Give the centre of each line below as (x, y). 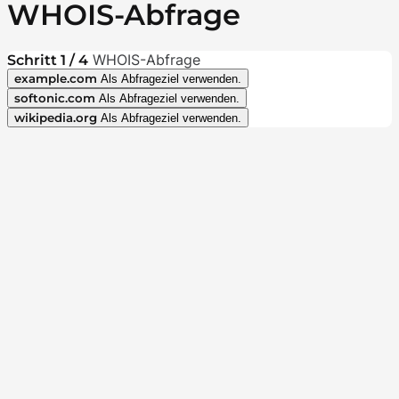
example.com (56, 78)
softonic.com (55, 98)
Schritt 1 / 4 (48, 60)
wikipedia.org (56, 117)
